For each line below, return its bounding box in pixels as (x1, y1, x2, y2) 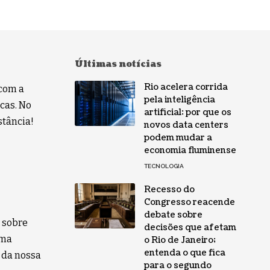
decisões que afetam (143, 221, 236, 233)
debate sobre (143, 209, 202, 221)
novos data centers (143, 119, 228, 131)
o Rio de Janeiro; (143, 234, 216, 246)
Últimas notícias (74, 58, 162, 70)
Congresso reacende (143, 196, 235, 208)
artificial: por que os (143, 106, 231, 118)
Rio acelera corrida (143, 81, 228, 93)
